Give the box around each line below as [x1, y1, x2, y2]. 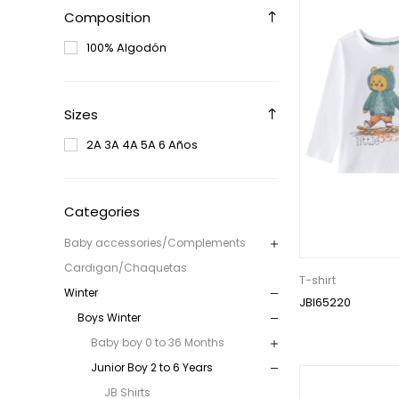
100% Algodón [86, 38, 167, 56]
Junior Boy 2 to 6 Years [91, 359, 213, 375]
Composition [64, 7, 151, 27]
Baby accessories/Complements [64, 234, 246, 250]
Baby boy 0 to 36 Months [91, 334, 224, 350]
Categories [64, 201, 140, 221]
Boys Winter [77, 309, 141, 325]
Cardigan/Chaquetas [64, 259, 187, 275]
